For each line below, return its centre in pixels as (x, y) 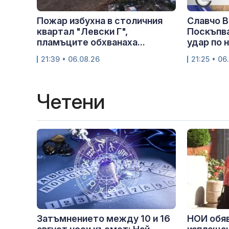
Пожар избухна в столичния (100, 21)
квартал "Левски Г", (82, 32)
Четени (71, 102)
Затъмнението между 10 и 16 (104, 219)
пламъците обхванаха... (91, 42)
